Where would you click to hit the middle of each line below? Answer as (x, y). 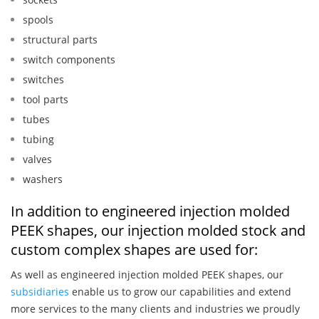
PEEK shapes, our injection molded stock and (158, 231)
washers (43, 179)
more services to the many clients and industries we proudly (155, 309)
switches (43, 80)
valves (37, 159)
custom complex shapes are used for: (134, 250)
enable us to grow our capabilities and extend (180, 292)
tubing (38, 140)
